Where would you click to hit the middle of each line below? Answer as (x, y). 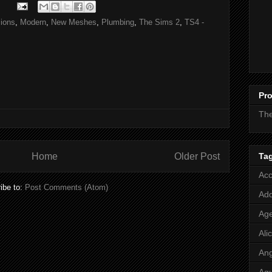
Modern (33, 22)
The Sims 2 (159, 22)
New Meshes (74, 22)
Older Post (197, 157)
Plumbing (118, 22)
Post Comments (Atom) (66, 187)
